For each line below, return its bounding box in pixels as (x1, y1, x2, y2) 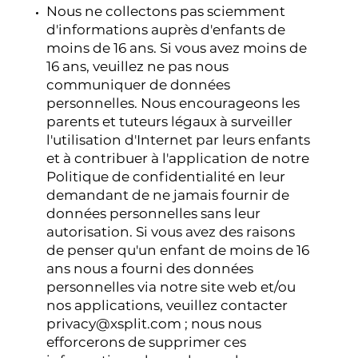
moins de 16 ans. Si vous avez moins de (46, 40, 308, 57)
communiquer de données (46, 77, 231, 93)
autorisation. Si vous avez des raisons (46, 224, 296, 241)
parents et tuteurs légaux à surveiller (46, 113, 293, 130)
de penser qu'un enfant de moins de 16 (46, 242, 310, 259)
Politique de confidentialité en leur (46, 169, 286, 185)
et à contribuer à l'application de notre (46, 150, 310, 167)
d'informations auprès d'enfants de (46, 22, 286, 38)
